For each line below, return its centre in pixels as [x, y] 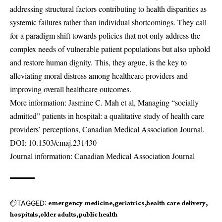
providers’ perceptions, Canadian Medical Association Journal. [107, 129]
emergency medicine [81, 203]
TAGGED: [32, 203]
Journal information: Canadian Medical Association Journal [102, 156]
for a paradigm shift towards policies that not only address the [105, 35]
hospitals [24, 214]
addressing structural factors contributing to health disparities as [108, 9]
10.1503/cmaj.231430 [62, 142]
